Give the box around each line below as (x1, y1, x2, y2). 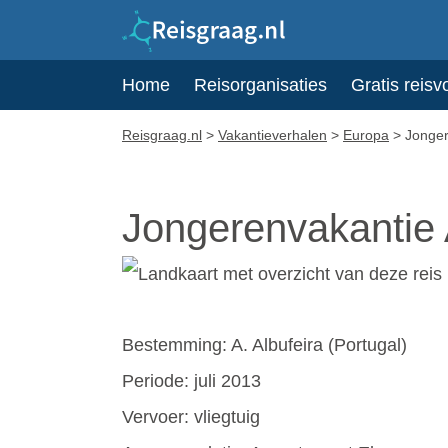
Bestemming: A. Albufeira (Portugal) (122, 335, 407, 355)
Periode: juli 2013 (122, 371, 261, 391)
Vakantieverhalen (218, 127, 327, 143)
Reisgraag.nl (122, 127, 202, 143)
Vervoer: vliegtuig (122, 407, 260, 427)
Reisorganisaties (194, 75, 327, 95)
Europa (343, 127, 389, 143)
